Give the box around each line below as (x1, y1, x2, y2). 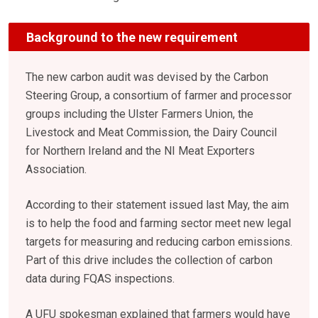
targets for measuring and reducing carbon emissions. (26, 235, 292, 249)
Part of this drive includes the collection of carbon (26, 253, 273, 268)
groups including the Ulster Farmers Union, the (26, 107, 253, 121)
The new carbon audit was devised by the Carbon (26, 70, 268, 84)
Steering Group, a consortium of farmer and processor (26, 89, 292, 103)
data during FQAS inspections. (26, 272, 180, 286)
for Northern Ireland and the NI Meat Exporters (26, 144, 255, 158)
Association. (26, 163, 87, 177)
